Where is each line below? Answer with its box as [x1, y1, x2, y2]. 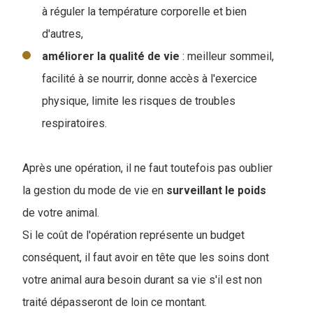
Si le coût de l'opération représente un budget [22, 228, 245, 242]
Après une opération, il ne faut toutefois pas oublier [22, 161, 272, 175]
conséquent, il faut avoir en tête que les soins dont [22, 251, 269, 265]
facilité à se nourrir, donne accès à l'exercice [42, 72, 257, 86]
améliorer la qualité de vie [42, 50, 180, 64]
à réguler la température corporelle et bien [42, 5, 247, 19]
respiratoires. [42, 117, 107, 131]
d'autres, [42, 27, 83, 41]
